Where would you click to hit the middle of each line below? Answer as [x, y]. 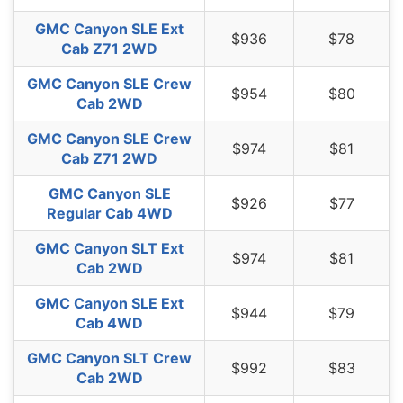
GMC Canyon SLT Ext [109, 249]
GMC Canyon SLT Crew [109, 358]
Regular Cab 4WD [109, 214]
